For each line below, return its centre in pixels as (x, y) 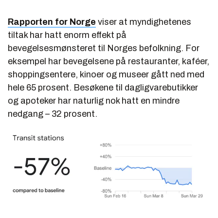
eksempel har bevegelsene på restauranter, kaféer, (109, 62)
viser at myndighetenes (144, 22)
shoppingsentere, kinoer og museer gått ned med (106, 75)
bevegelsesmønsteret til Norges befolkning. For (104, 48)
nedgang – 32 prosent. (53, 114)
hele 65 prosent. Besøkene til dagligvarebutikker (103, 88)
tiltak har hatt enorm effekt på (67, 35)
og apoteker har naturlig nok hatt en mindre (94, 101)
